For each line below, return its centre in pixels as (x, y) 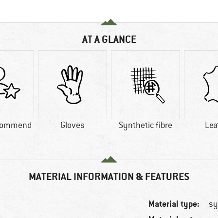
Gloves (73, 125)
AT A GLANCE (109, 39)
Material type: (174, 204)
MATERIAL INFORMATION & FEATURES (109, 177)
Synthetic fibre (145, 125)
